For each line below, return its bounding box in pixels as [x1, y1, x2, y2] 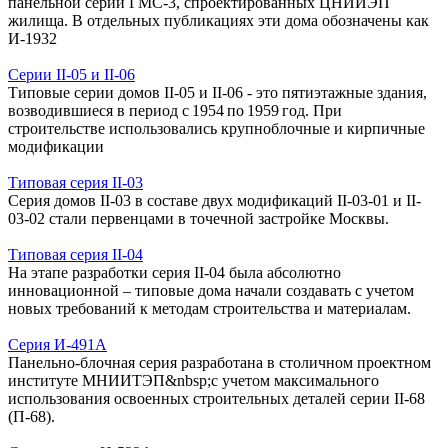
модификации [8, 137, 104, 155]
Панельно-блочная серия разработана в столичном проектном [8, 353, 431, 371]
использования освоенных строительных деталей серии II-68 [8, 389, 425, 407]
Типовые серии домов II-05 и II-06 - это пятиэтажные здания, [8, 83, 427, 101]
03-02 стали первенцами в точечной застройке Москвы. [8, 209, 389, 227]
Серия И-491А [8, 335, 107, 353]
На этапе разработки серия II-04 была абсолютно [8, 263, 341, 281]
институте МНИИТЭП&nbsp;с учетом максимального [8, 371, 379, 389]
